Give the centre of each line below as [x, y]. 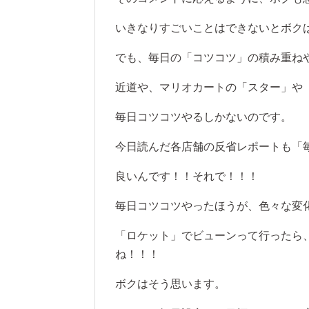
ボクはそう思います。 [170, 284]
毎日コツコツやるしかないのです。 [203, 117]
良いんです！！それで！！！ [187, 177]
